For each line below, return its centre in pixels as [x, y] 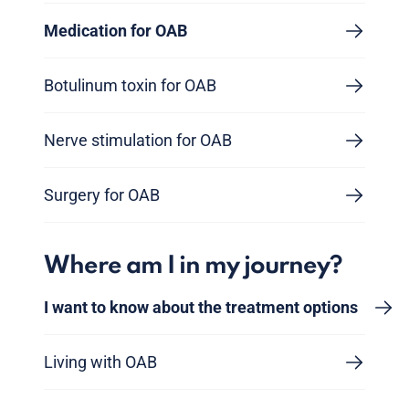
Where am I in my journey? [193, 267]
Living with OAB [100, 362]
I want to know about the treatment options [201, 308]
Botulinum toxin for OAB [130, 86]
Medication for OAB [115, 31]
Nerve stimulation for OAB [138, 141]
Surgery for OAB [102, 195]
